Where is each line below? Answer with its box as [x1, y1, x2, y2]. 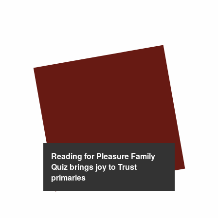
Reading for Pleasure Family [51, 150, 155, 162]
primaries [51, 172, 86, 183]
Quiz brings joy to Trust [51, 161, 137, 172]
